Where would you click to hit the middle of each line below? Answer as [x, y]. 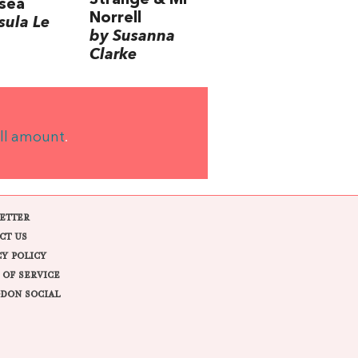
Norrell [116, 19]
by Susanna [133, 37]
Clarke [113, 56]
